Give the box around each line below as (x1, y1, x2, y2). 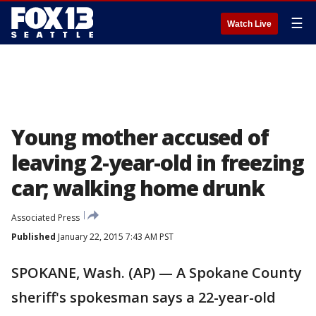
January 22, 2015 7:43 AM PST (56, 231, 174, 243)
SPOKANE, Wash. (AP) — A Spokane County (11, 263, 302, 282)
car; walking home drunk (11, 174, 265, 202)
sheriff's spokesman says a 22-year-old (11, 288, 276, 307)
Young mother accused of (11, 123, 269, 152)
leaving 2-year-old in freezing (11, 148, 304, 177)
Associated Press (11, 212, 80, 224)
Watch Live (227, 19, 272, 29)
